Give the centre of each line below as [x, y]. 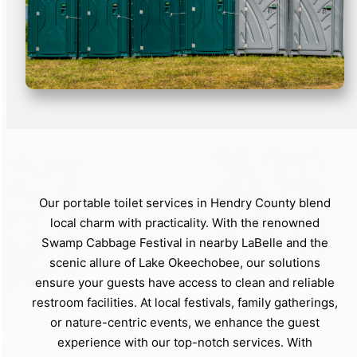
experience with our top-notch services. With [185, 342]
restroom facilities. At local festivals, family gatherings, [185, 302]
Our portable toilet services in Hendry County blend [185, 202]
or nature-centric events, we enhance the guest [185, 322]
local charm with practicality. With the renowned [185, 222]
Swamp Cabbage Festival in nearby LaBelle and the [185, 242]
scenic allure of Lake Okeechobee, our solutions [185, 262]
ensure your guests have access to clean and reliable [185, 282]
